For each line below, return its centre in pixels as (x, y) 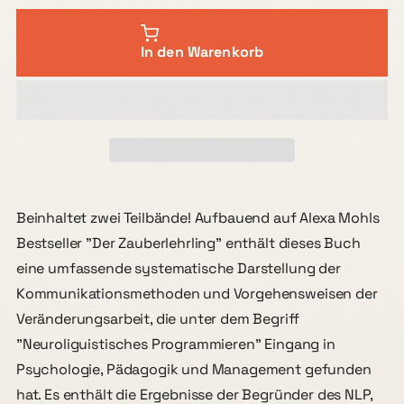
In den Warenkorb (202, 51)
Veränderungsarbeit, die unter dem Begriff (157, 318)
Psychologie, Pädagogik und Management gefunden (193, 369)
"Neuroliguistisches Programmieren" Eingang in (175, 344)
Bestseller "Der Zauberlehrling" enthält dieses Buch (188, 243)
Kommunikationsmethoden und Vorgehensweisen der (197, 293)
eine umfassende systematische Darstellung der (178, 268)
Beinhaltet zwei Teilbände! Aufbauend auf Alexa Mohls (197, 217)
